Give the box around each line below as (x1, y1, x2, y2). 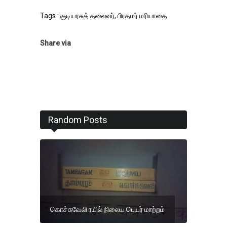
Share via (40, 39, 71, 48)
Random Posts (48, 115, 107, 126)
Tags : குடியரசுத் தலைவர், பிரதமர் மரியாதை (40, 12, 167, 20)
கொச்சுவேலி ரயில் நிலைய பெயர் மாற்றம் (50, 205, 165, 213)
